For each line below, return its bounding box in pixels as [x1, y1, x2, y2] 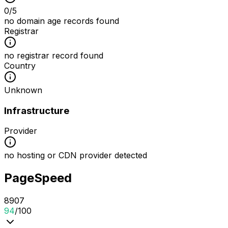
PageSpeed [4, 170, 72, 186]
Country [4, 60, 36, 71]
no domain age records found [4, 15, 119, 26]
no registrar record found [4, 50, 103, 61]
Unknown [4, 84, 42, 95]
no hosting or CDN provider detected [4, 150, 147, 161]
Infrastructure [4, 104, 69, 117]
